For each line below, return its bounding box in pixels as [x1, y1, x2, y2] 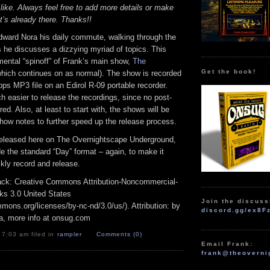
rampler [57, 230, 82, 237]
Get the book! [201, 67, 257, 75]
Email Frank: [201, 240, 254, 248]
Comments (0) [96, 230, 142, 237]
